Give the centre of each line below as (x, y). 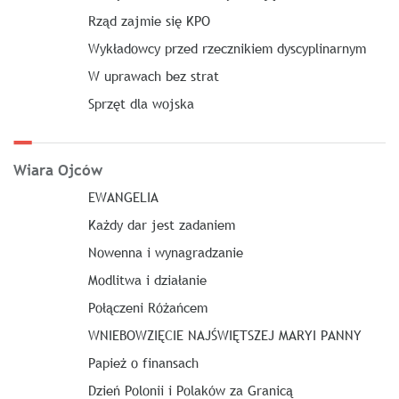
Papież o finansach (143, 362)
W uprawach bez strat (153, 75)
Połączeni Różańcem (147, 307)
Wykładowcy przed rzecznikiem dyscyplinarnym (227, 48)
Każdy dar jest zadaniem (161, 224)
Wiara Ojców (58, 170)
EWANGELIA (123, 196)
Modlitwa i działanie (147, 279)
